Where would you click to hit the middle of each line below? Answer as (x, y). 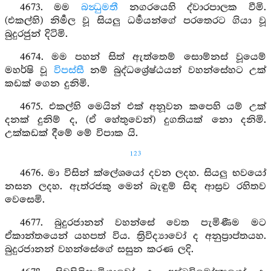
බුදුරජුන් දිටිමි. (36, 34)
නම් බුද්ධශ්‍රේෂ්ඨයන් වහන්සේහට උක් (175, 70)
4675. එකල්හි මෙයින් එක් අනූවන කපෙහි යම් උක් (143, 107)
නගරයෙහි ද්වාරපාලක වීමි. (192, 8)
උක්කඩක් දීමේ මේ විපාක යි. (71, 133)
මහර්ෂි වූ (29, 70)
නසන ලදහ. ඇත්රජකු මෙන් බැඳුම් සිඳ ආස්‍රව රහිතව (135, 187)
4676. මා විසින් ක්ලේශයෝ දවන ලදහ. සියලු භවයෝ (143, 173)
